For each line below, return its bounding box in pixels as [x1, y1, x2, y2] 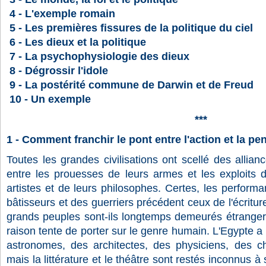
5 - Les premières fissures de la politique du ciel [9, 22, 256, 34]
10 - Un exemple [9, 93, 91, 105]
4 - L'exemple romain [9, 8, 115, 20]
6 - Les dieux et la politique [9, 36, 146, 48]
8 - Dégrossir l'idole [9, 65, 111, 77]
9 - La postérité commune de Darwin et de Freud [9, 79, 256, 91]
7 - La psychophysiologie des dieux [9, 50, 192, 62]
